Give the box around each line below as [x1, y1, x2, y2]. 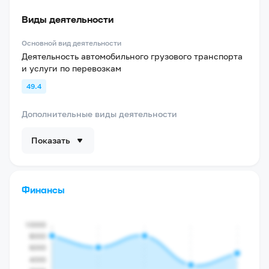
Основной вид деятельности [22, 38, 121, 47]
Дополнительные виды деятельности [22, 109, 177, 119]
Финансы [22, 184, 65, 195]
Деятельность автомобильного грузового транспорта [22, 51, 243, 61]
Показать [31, 135, 70, 145]
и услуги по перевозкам [22, 63, 121, 73]
